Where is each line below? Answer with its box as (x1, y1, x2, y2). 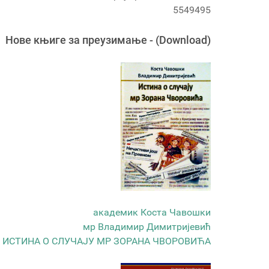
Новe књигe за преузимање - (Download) (5, 34, 211, 47)
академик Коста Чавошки (93, 206, 211, 218)
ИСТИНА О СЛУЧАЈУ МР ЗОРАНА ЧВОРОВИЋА (2, 235, 211, 247)
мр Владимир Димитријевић (83, 220, 211, 232)
